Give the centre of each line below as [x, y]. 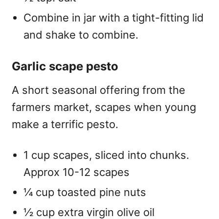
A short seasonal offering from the [99, 90]
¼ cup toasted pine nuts [85, 192]
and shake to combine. [81, 34]
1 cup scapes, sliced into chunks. [106, 155]
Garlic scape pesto [65, 66]
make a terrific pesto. [65, 124]
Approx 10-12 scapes [77, 172]
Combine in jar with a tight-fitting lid [114, 17]
